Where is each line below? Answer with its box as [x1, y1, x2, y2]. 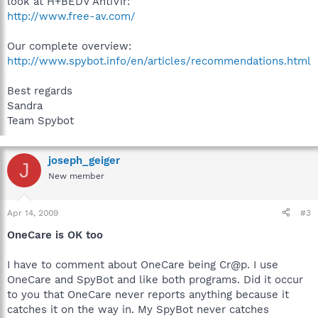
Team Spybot [7, 114, 74, 127]
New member [48, 171, 104, 181]
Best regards [7, 84, 72, 97]
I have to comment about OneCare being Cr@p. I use [7, 258, 278, 271]
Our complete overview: [7, 40, 131, 53]
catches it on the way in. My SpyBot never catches [7, 302, 269, 316]
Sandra [7, 99, 43, 112]
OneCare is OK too [7, 228, 103, 241]
